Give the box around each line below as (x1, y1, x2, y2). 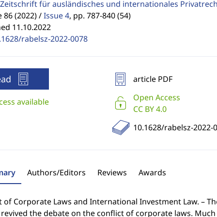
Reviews (97, 167, 127, 178)
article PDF (133, 74, 172, 84)
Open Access (133, 92, 180, 103)
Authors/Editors (27, 167, 86, 178)
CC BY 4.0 (133, 104, 167, 114)
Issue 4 (43, 10, 69, 21)
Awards (138, 167, 166, 178)
